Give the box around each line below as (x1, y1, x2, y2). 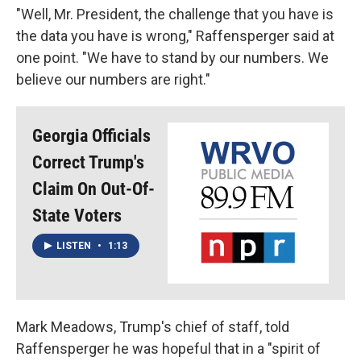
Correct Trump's (32, 151, 144, 172)
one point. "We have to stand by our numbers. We (16, 48, 329, 66)
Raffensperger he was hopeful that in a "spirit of (16, 339, 321, 357)
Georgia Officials (32, 125, 151, 146)
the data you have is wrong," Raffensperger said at (16, 27, 334, 44)
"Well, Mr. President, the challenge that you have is (16, 5, 334, 23)
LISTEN (56, 240, 93, 252)
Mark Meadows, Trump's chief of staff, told (16, 317, 289, 335)
